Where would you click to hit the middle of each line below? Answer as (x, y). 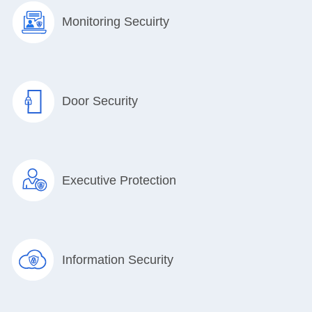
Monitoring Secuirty (116, 21)
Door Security (100, 101)
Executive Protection (119, 180)
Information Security (118, 259)
